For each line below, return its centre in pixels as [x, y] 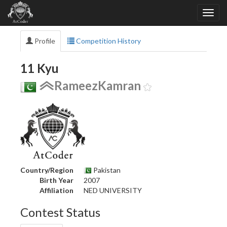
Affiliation [56, 190]
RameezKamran [98, 85]
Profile [44, 41]
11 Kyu [40, 68]
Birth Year [56, 180]
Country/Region [47, 170]
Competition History [108, 41]
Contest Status [60, 212]
